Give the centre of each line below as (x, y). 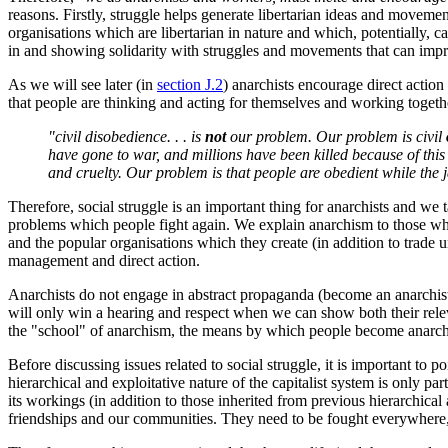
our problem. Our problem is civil (336, 137)
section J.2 (190, 85)
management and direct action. (104, 261)
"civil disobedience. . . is (126, 137)
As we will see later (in (82, 85)
